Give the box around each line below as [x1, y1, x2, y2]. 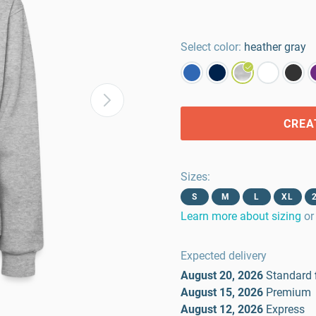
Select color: [181, 40, 241, 54]
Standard [266, 269, 312, 282]
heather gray [244, 40, 306, 54]
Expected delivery [181, 249, 267, 262]
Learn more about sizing [181, 209, 301, 223]
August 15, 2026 [181, 286, 263, 299]
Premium [266, 286, 311, 299]
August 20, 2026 [181, 269, 263, 282]
